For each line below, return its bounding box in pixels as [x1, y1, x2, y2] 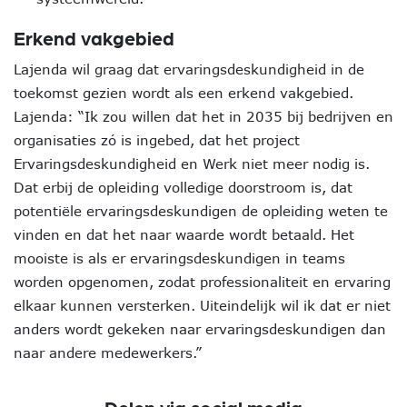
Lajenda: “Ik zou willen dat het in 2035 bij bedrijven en [14, 108, 393, 124]
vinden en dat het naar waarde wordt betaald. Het [14, 226, 354, 243]
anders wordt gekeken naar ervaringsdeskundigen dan [14, 321, 386, 337]
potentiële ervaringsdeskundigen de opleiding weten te [14, 203, 388, 219]
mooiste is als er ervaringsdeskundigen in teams [14, 250, 345, 266]
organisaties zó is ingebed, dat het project [14, 132, 300, 148]
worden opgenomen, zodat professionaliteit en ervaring [14, 273, 391, 290]
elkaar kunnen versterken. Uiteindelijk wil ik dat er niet [14, 297, 391, 313]
